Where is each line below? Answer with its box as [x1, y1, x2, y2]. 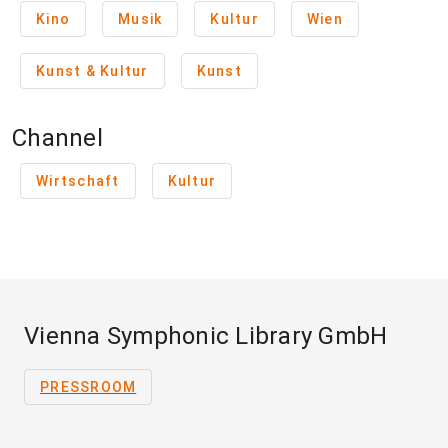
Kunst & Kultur [36, 63, 149, 79]
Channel [12, 124, 103, 152]
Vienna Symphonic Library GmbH [24, 322, 388, 350]
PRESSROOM [40, 379, 137, 395]
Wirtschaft [36, 173, 120, 189]
